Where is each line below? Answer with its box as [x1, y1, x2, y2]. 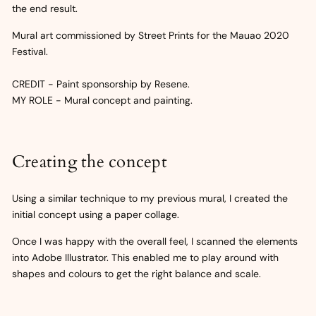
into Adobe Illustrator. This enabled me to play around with [12, 250, 279, 264]
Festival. [12, 44, 48, 58]
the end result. [12, 1, 78, 15]
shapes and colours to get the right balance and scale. [12, 267, 261, 280]
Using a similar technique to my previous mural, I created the [12, 191, 288, 205]
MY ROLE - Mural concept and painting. [12, 93, 193, 107]
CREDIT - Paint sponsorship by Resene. [12, 77, 190, 90]
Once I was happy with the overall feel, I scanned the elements [12, 234, 298, 248]
